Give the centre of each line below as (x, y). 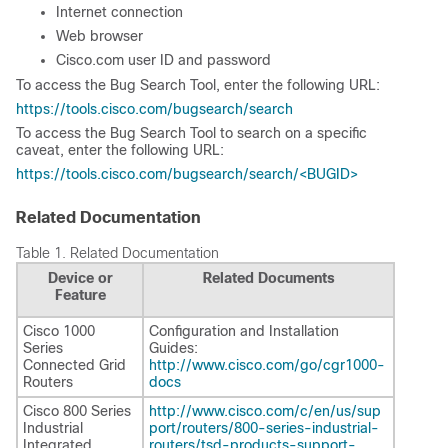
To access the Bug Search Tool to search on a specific (191, 133)
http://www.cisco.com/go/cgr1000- (267, 365)
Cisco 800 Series (77, 411)
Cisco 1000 (59, 331)
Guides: (173, 348)
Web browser (99, 36)
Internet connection (119, 12)
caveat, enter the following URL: (120, 150)
